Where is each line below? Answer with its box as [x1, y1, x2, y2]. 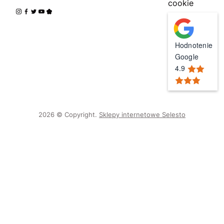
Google [174, 51, 199, 61]
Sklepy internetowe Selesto [99, 110, 185, 118]
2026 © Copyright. [38, 110, 97, 118]
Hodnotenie [174, 39, 213, 50]
